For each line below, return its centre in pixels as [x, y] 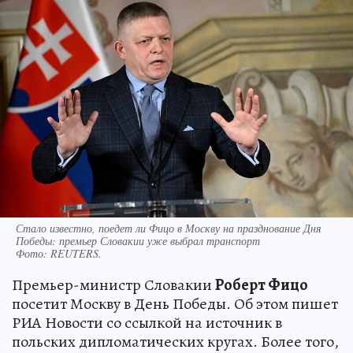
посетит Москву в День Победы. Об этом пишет [175, 303]
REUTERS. [76, 253]
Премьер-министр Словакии [113, 284]
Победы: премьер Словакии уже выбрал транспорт [138, 240]
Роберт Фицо [262, 284]
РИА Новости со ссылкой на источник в [147, 322]
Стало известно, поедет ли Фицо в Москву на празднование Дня [169, 228]
